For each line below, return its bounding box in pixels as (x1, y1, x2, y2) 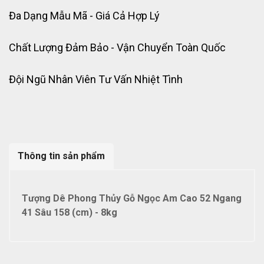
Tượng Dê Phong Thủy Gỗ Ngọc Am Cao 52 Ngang (22, 193, 242, 204)
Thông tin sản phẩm (18, 150, 105, 161)
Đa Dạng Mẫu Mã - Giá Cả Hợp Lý (9, 9, 160, 22)
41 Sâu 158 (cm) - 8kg (22, 207, 117, 218)
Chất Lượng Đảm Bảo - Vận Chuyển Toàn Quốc (9, 41, 226, 54)
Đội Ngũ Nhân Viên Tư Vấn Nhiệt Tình (9, 73, 183, 85)
